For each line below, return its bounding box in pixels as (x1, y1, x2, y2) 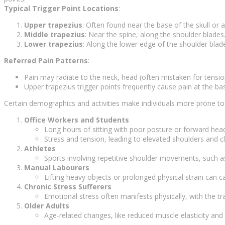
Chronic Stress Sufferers (24, 182, 111, 192)
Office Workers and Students (24, 115, 129, 125)
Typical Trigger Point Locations (4, 4, 119, 14)
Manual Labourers (24, 163, 89, 173)
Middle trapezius (24, 30, 85, 40)
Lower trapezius (24, 39, 83, 49)
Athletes (24, 144, 56, 154)
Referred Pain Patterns (4, 56, 88, 66)
